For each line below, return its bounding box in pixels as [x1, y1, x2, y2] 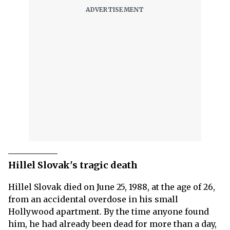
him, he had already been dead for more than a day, [8, 219, 217, 229]
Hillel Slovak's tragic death [8, 159, 138, 171]
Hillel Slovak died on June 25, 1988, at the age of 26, [8, 182, 215, 192]
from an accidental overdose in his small [8, 194, 178, 204]
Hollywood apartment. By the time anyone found [8, 206, 209, 217]
